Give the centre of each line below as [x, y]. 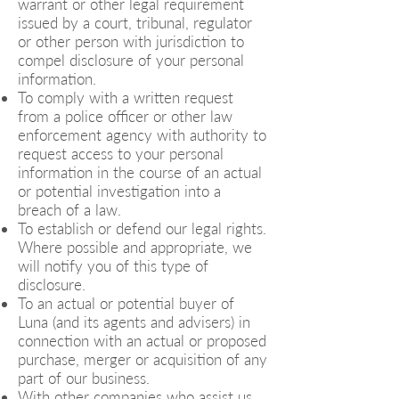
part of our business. [84, 378]
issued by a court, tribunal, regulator [135, 23]
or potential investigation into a [119, 191]
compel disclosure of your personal [131, 60]
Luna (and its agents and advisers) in [134, 322]
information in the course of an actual [140, 172]
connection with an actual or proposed [142, 341]
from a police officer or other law [125, 116]
